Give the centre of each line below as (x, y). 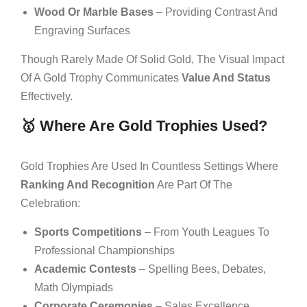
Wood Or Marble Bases (94, 12)
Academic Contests (85, 269)
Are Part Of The (194, 184)
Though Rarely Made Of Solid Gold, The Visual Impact (152, 59)
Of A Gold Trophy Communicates (101, 77)
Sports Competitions (88, 232)
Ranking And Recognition (88, 184)
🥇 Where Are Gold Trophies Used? (144, 125)
